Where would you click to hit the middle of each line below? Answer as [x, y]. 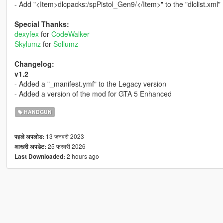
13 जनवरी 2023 [64, 136]
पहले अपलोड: [29, 137]
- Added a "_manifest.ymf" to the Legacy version [90, 84]
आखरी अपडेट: [30, 147]
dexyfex [26, 34]
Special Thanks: [42, 24]
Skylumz [27, 44]
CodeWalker [70, 34]
